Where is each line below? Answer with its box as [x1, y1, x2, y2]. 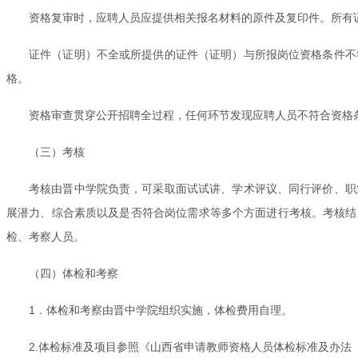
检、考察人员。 [6, 229, 85, 243]
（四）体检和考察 [29, 266, 118, 280]
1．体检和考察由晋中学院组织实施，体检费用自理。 [29, 303, 292, 316]
